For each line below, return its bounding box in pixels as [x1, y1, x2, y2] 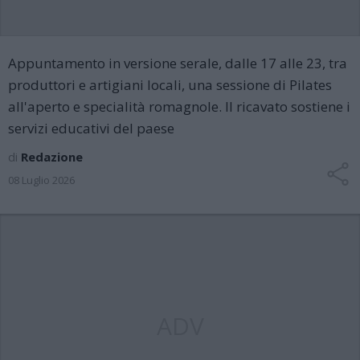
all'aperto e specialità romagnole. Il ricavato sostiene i [8, 97, 350, 116]
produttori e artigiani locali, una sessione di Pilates [8, 76, 332, 94]
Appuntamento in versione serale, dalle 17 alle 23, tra [8, 54, 347, 72]
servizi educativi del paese [8, 119, 174, 137]
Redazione [21, 149, 83, 165]
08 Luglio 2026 [8, 173, 75, 187]
